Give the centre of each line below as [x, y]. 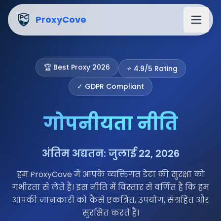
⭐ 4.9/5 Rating [152, 64]
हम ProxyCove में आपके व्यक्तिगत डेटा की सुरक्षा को [110, 174]
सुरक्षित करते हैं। [110, 213]
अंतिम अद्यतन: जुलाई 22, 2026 [110, 153]
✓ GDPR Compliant [110, 84]
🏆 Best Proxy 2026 [77, 64]
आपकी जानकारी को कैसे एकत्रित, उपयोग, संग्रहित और [110, 200]
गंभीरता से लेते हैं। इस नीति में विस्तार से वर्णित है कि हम [110, 187]
